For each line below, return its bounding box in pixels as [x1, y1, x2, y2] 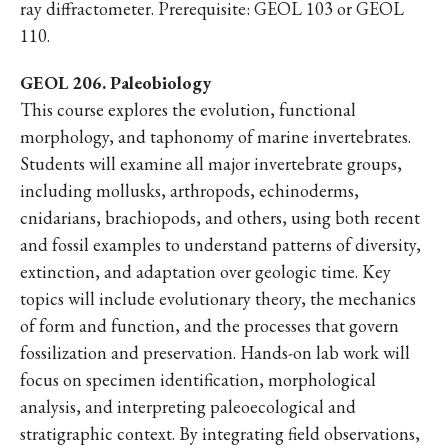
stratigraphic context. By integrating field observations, [20, 422, 420, 445]
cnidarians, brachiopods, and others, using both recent [20, 206, 420, 229]
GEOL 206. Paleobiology [20, 71, 211, 94]
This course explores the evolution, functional [20, 98, 356, 121]
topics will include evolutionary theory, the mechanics [20, 287, 416, 310]
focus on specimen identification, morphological [20, 368, 376, 391]
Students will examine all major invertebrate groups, [20, 152, 402, 175]
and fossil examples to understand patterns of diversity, [20, 233, 421, 256]
